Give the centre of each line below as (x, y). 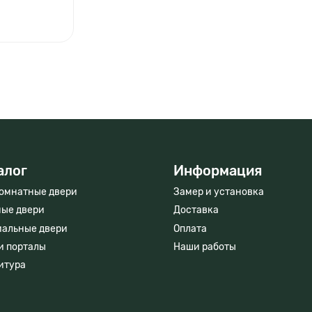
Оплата (190, 228)
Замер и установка (219, 192)
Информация (218, 171)
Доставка (197, 210)
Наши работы (205, 247)
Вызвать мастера (230, 21)
